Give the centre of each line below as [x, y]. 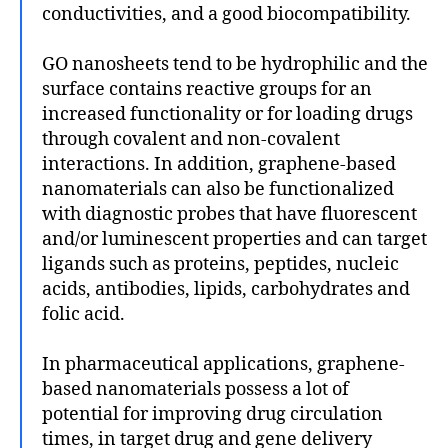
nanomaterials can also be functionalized [218, 189]
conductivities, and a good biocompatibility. [226, 14]
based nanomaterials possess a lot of [195, 389]
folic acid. [83, 314]
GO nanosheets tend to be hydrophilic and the [235, 64]
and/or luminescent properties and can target [234, 239]
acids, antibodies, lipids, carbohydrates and [226, 289]
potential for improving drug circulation [212, 414]
